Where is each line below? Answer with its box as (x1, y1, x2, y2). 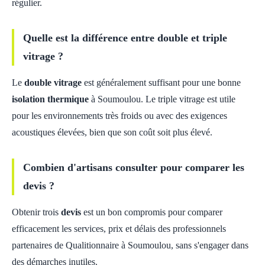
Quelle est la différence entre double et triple (23, 32, 227, 44)
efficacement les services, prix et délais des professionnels (12, 224, 226, 234)
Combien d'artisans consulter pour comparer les (23, 161, 244, 173)
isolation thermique (12, 94, 89, 104)
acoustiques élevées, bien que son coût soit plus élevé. (12, 127, 212, 137)
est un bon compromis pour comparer (81, 207, 222, 217)
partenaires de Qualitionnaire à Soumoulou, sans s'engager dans (12, 240, 248, 250)
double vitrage (24, 77, 82, 88)
